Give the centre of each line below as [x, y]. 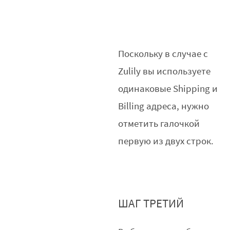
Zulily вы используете [165, 71]
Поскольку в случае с [163, 54]
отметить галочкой [159, 124]
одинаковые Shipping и [168, 89]
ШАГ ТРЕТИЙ [151, 204]
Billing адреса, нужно [164, 106]
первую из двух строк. [166, 141]
